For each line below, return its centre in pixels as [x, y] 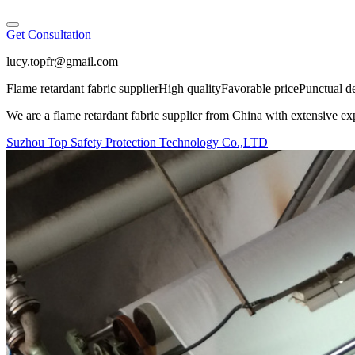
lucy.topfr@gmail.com [62, 61]
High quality [190, 88]
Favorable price [260, 88]
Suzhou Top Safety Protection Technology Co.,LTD [137, 142]
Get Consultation [49, 34]
